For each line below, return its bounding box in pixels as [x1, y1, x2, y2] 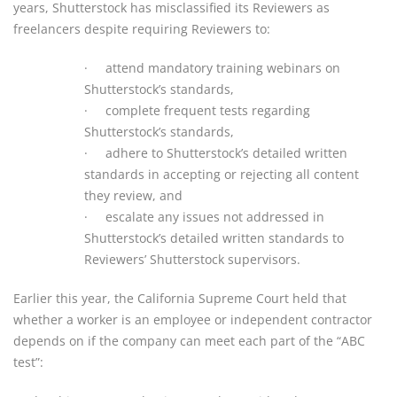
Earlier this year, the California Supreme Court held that [13, 289, 346, 307]
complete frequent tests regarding [105, 101, 310, 119]
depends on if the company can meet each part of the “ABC [13, 331, 365, 349]
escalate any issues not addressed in [105, 207, 324, 225]
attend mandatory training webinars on [105, 58, 340, 76]
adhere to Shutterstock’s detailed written [105, 144, 347, 161]
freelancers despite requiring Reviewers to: [13, 19, 270, 37]
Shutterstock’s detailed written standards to [84, 229, 344, 246]
